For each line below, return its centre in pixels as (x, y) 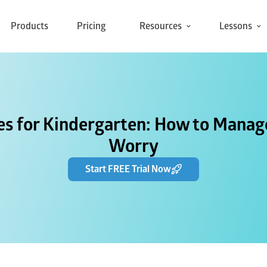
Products (30, 26)
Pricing (91, 26)
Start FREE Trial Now (128, 169)
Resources (161, 26)
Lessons (236, 26)
